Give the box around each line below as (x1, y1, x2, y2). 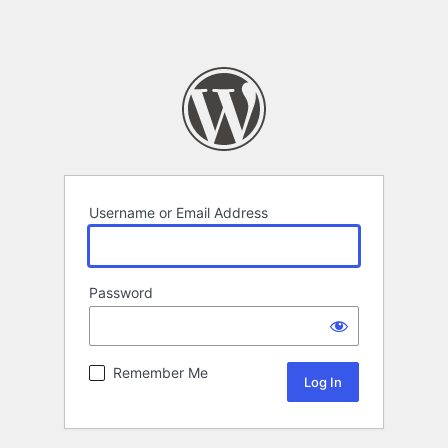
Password (89, 284, 153, 302)
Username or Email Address (89, 204, 268, 222)
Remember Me (113, 364, 208, 382)
